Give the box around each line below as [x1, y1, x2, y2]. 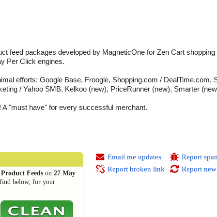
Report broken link [107, 165, 165, 173]
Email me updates [107, 153, 161, 161]
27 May [54, 170, 76, 177]
